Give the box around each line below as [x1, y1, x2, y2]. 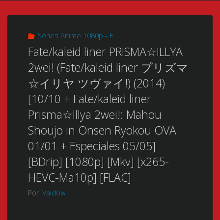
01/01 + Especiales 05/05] [27, 138, 156, 154]
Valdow [42, 188, 65, 198]
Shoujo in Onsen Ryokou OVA [27, 122, 176, 138]
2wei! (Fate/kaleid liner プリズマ [27, 59, 188, 76]
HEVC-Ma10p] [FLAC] [27, 169, 131, 186]
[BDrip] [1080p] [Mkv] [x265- [27, 154, 169, 170]
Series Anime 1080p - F [37, 30, 113, 40]
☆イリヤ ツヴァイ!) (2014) [27, 75, 165, 91]
